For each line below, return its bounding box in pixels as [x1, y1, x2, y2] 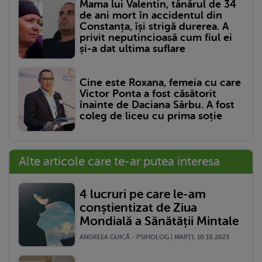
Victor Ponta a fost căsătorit [80, 87, 216, 99]
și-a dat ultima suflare [80, 43, 185, 55]
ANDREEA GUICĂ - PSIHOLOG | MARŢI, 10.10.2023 [80, 233, 229, 242]
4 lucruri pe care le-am [80, 187, 206, 202]
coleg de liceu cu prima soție [80, 109, 222, 122]
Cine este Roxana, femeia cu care [80, 76, 241, 88]
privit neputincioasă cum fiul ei [80, 32, 232, 44]
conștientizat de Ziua [80, 201, 197, 215]
